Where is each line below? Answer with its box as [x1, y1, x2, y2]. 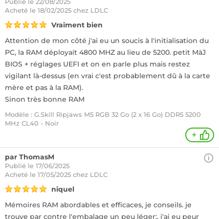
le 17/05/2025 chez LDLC [30, 171, 108, 178]
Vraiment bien [51, 21, 103, 29]
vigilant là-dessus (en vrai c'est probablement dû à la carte [5, 71, 210, 80]
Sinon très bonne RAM [5, 95, 85, 104]
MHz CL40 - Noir [5, 119, 59, 127]
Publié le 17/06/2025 [5, 162, 69, 170]
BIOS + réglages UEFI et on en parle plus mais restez [5, 60, 190, 68]
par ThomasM [5, 153, 54, 161]
